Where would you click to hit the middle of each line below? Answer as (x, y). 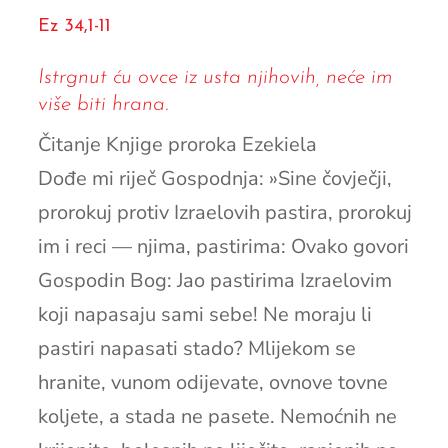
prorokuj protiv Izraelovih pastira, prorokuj (224, 212)
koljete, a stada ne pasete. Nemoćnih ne (217, 416)
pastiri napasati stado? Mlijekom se (196, 348)
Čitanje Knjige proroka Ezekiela (177, 144)
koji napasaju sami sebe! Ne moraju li (204, 314)
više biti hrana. (102, 104)
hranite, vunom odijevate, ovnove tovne (212, 382)
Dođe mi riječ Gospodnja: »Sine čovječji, (214, 178)
